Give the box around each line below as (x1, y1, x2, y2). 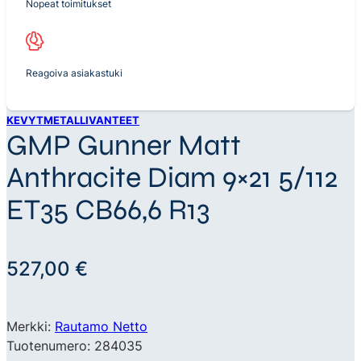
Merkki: (6, 317, 55, 334)
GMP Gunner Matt (6, 127, 241, 163)
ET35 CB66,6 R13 (6, 192, 210, 227)
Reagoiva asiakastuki (26, 67, 123, 80)
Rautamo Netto (55, 317, 147, 334)
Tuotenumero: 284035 (6, 337, 143, 354)
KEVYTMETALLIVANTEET (6, 113, 139, 127)
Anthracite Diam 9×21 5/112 (6, 160, 338, 195)
